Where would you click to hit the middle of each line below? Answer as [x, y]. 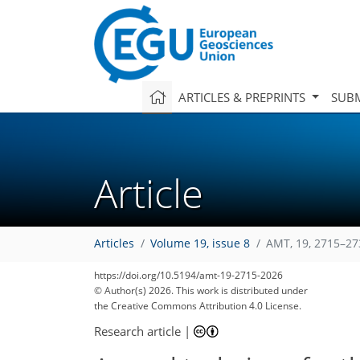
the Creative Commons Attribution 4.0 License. [198, 306]
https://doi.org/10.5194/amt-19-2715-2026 [188, 275]
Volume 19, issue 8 [200, 244]
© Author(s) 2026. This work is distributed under [201, 290]
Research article [137, 331]
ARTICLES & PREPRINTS [243, 97]
